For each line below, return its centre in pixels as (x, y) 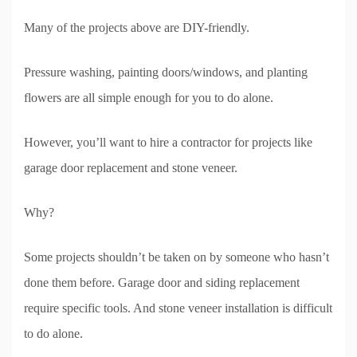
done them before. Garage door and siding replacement (162, 282)
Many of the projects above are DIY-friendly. (137, 27)
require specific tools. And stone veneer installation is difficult (178, 308)
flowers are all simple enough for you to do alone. (149, 97)
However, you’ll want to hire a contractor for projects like (168, 142)
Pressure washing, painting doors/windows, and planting (166, 72)
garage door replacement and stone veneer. (131, 167)
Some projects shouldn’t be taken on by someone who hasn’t (177, 257)
